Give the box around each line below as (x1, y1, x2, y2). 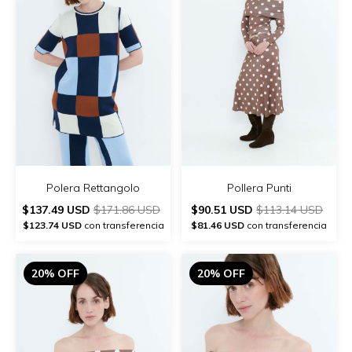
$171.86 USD (93, 203, 160, 218)
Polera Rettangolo (46, 181, 140, 196)
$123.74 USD (22, 219, 82, 232)
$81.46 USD (191, 219, 244, 232)
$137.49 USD (22, 203, 93, 218)
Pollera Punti (226, 181, 291, 196)
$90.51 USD (191, 203, 256, 218)
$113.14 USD (256, 203, 323, 218)
